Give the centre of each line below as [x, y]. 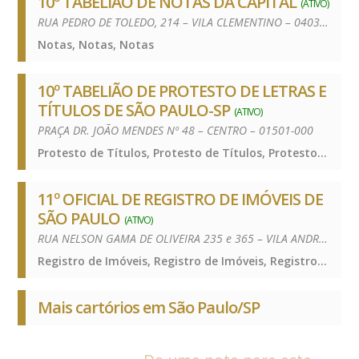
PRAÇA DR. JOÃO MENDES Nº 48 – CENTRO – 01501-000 [176, 130]
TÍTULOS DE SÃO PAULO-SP [134, 110]
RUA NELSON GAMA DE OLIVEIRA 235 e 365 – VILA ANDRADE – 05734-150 [324, 238]
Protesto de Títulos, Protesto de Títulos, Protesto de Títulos [323, 152]
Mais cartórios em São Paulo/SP [149, 307]
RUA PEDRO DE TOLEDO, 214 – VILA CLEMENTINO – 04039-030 [325, 22]
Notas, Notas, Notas [96, 44]
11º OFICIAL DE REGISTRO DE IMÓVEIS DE [181, 199]
